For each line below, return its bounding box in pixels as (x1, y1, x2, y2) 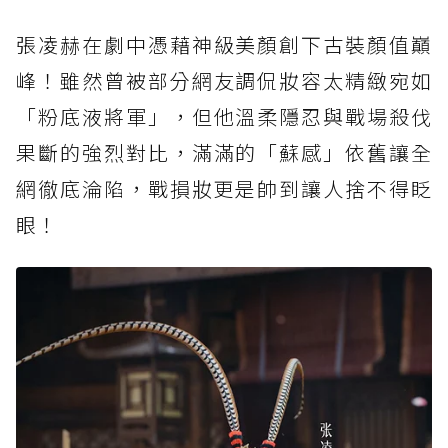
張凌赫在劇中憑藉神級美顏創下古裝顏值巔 (16, 30, 432, 60)
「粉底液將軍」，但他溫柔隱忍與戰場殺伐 (16, 102, 432, 132)
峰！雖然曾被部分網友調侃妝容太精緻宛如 (16, 66, 432, 96)
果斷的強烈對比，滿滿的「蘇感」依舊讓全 (16, 138, 432, 168)
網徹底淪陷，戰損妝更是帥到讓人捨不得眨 (16, 174, 432, 204)
